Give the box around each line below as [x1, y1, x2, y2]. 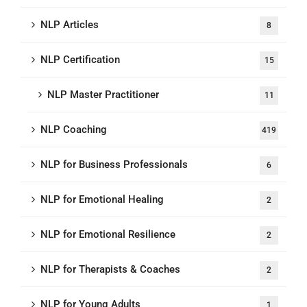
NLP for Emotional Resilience [40, 228, 175, 241]
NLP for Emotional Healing [40, 193, 164, 206]
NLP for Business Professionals [40, 158, 188, 171]
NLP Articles [40, 19, 99, 31]
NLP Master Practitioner [47, 88, 159, 101]
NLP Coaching [40, 123, 107, 136]
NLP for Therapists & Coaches [40, 263, 180, 275]
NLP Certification [40, 53, 120, 66]
